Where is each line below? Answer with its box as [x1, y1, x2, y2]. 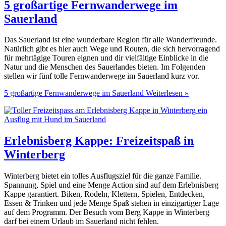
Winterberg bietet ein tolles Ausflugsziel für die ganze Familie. [4, 172, 201, 181]
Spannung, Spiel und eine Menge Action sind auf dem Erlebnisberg [4, 181, 218, 190]
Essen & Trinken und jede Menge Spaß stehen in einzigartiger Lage [4, 199, 219, 208]
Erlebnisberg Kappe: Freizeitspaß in [4, 134, 194, 148]
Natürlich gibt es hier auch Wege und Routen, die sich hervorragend [4, 44, 220, 53]
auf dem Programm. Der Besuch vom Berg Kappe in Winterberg [4, 208, 209, 217]
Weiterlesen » [144, 89, 189, 98]
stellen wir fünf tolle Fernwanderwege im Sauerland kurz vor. [4, 72, 199, 81]
